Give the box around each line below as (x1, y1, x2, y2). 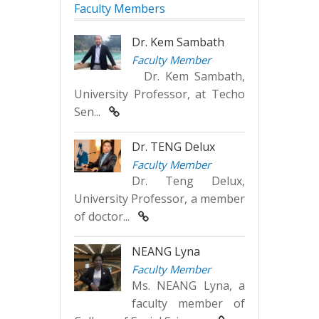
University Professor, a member (74, 190, 245, 206)
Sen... (74, 103, 109, 120)
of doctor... (74, 208, 138, 224)
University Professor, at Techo (74, 85, 245, 102)
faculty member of (132, 295, 245, 311)
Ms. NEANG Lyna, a (132, 277, 245, 293)
